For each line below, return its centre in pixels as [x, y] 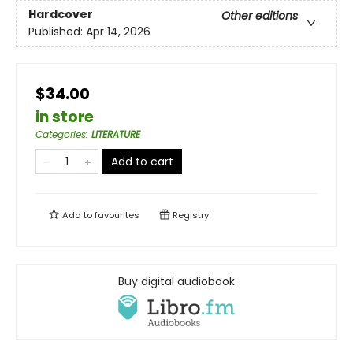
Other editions [260, 16]
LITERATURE [116, 134]
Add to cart [142, 161]
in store [65, 117]
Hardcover [61, 15]
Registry [190, 215]
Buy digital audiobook [176, 281]
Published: [57, 32]
